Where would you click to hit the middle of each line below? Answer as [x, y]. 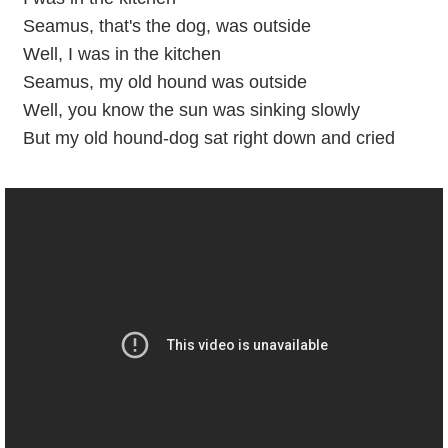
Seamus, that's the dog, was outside [166, 25]
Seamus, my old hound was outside [164, 81]
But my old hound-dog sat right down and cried [208, 137]
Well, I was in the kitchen [121, 53]
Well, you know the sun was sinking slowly [191, 109]
